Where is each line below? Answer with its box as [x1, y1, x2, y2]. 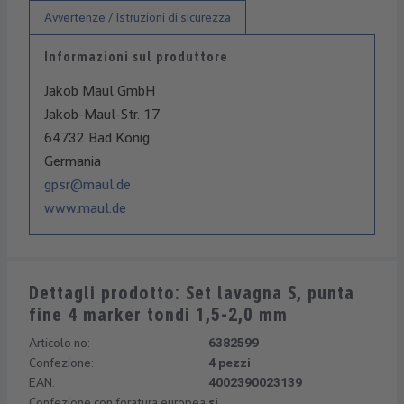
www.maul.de [44, 198, 126, 216]
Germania [44, 151, 101, 170]
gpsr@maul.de [44, 175, 131, 193]
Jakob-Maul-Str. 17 [44, 105, 160, 123]
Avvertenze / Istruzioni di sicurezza [44, 9, 231, 24]
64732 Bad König [44, 128, 150, 146]
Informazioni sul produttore [44, 49, 228, 65]
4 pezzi [208, 354, 251, 370]
